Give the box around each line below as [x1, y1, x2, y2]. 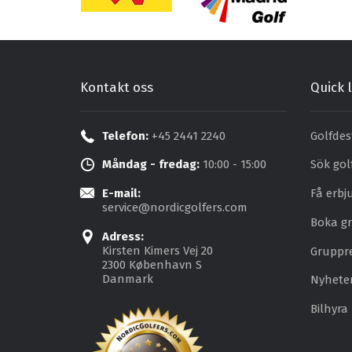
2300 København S [102, 257, 202, 272]
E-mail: [102, 186, 141, 201]
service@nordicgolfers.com [102, 200, 247, 215]
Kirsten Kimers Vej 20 [102, 243, 213, 258]
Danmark [102, 271, 153, 286]
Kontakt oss [80, 79, 153, 96]
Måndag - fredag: [102, 157, 200, 172]
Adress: [102, 229, 144, 244]
